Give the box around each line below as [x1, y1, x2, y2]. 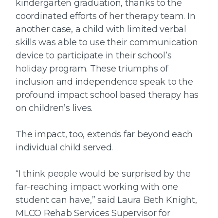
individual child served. [16, 142, 113, 153]
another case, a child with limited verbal [16, 24, 186, 35]
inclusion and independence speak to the [16, 76, 193, 88]
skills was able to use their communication [16, 37, 198, 48]
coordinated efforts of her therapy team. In [16, 11, 196, 22]
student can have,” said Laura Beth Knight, [16, 195, 197, 206]
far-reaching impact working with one [16, 182, 178, 193]
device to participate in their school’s [16, 50, 172, 61]
